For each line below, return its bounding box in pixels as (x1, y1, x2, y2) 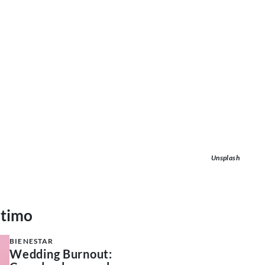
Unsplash (211, 153, 240, 162)
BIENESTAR (9, 237, 54, 245)
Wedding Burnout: (9, 247, 112, 261)
